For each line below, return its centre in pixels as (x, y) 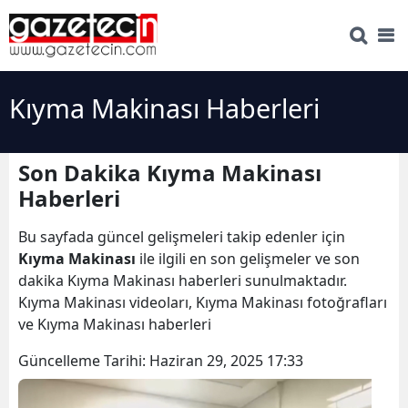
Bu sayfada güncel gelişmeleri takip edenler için (182, 237)
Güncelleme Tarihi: (84, 361)
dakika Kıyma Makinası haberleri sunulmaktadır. (183, 281)
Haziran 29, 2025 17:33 (226, 361)
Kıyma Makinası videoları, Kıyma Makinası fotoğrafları (203, 303)
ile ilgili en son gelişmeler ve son (248, 259)
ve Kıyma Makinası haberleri (117, 325)
